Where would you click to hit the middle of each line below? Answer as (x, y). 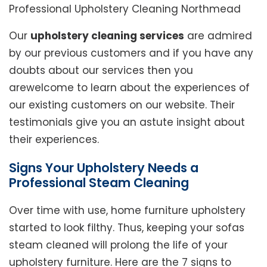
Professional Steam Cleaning (99, 182)
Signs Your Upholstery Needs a (104, 167)
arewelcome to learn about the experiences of (129, 87)
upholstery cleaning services (107, 35)
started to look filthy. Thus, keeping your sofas (127, 227)
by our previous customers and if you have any (131, 53)
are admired (218, 35)
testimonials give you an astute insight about (127, 122)
